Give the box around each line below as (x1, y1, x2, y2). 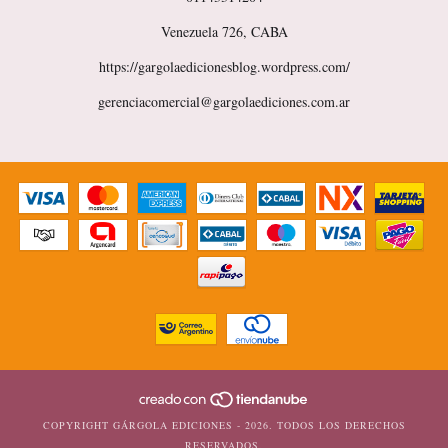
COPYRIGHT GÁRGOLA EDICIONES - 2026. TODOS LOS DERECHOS (42, 418, 406, 433)
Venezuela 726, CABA (160, 22, 288, 41)
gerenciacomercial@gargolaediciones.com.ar (98, 92, 350, 111)
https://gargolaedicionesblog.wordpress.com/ (98, 57, 350, 76)
